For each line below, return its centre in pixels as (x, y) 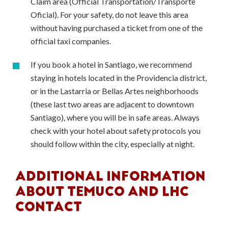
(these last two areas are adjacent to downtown (112, 104)
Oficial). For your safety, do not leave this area (109, 15)
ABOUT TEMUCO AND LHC (102, 191)
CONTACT (49, 207)
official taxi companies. (71, 41)
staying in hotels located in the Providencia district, (119, 78)
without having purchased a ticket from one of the (117, 28)
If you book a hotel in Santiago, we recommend (111, 64)
